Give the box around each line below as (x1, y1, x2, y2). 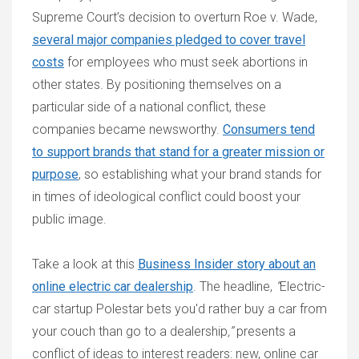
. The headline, (193, 279, 276, 294)
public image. (32, 212, 107, 227)
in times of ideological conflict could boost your (32, 189, 301, 204)
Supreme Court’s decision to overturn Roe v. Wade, (32, 10, 317, 25)
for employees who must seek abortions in (64, 54, 308, 70)
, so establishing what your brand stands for (79, 167, 321, 182)
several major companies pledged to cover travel (32, 32, 305, 47)
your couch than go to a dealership (32, 324, 228, 339)
